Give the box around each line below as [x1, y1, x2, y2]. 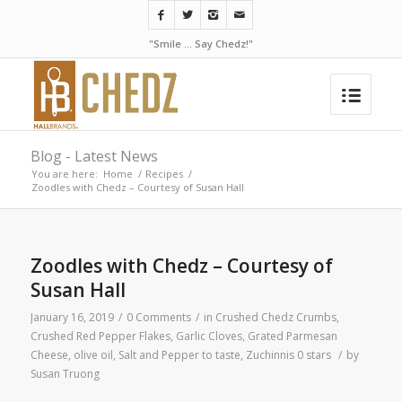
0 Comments [126, 310, 191, 325]
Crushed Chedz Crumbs [214, 310, 336, 325]
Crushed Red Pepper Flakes [30, 328, 170, 344]
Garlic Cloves [175, 328, 242, 344]
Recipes [144, 167, 183, 180]
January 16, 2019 [30, 310, 114, 325]
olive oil [73, 347, 113, 363]
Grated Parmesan [247, 328, 337, 344]
